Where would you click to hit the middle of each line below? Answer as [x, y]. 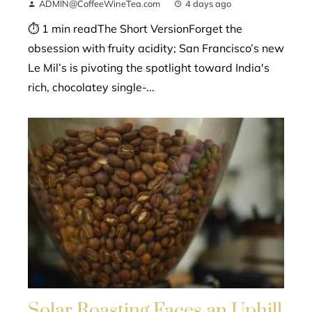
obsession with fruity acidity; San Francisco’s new [156, 48]
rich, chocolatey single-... [91, 87]
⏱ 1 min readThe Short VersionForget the [135, 28]
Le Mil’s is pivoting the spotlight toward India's [149, 67]
